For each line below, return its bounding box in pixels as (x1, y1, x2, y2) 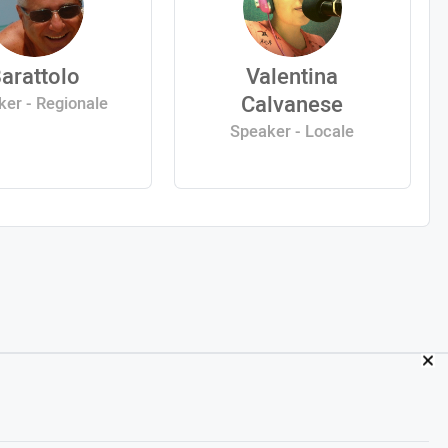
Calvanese (241, 88, 344, 121)
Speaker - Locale (230, 119, 355, 144)
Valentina (246, 60, 339, 93)
